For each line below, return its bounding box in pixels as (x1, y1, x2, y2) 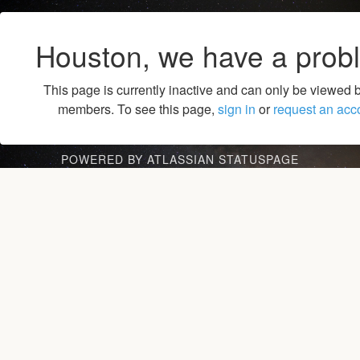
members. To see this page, (57, 100, 218, 119)
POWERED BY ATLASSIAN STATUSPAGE (61, 151, 299, 168)
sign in (217, 100, 256, 119)
